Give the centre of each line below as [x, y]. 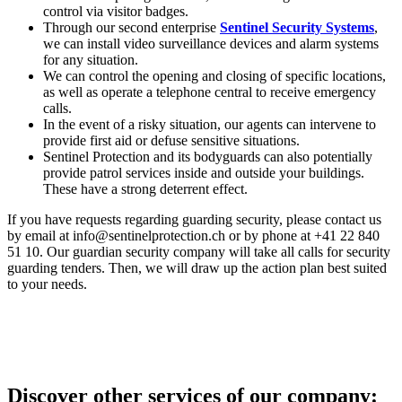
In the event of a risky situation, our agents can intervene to [210, 125]
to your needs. [47, 284]
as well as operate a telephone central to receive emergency [210, 92]
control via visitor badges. [116, 12]
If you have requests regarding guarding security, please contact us [194, 220]
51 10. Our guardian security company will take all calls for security [199, 252]
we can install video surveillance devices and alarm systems [211, 44]
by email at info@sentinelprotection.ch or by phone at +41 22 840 [193, 236]
